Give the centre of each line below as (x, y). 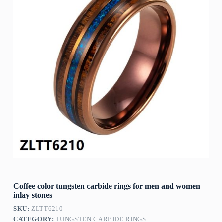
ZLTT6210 (47, 209)
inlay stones (32, 195)
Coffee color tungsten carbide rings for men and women (107, 186)
